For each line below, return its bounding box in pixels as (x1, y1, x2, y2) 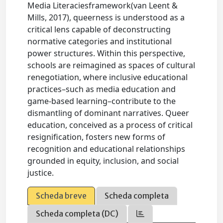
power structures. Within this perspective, (27, 48, 186, 59)
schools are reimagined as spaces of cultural (27, 60, 196, 71)
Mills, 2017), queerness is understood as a (27, 12, 185, 23)
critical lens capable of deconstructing (27, 24, 171, 35)
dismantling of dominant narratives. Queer (27, 108, 190, 119)
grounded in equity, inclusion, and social (27, 155, 179, 167)
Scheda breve (36, 191, 87, 201)
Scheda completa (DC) (36, 209, 119, 219)
